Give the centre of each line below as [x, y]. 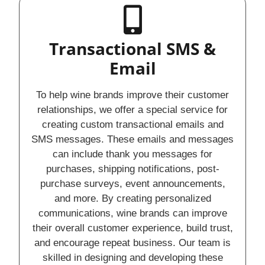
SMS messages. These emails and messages [132, 139]
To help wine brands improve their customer [132, 95]
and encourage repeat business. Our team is [132, 243]
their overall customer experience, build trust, [132, 228]
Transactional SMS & [132, 48]
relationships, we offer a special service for [132, 109]
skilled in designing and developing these [132, 257]
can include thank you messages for [132, 154]
